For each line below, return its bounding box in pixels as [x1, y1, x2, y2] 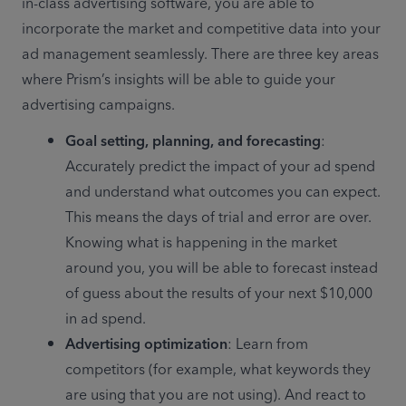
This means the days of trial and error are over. [65, 204, 372, 230]
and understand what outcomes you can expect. [65, 179, 381, 205]
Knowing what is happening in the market [65, 229, 337, 256]
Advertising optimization [65, 331, 227, 357]
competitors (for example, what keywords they [65, 356, 371, 382]
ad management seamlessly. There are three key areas [22, 41, 379, 67]
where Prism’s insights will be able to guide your [22, 66, 335, 92]
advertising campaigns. [22, 92, 179, 118]
